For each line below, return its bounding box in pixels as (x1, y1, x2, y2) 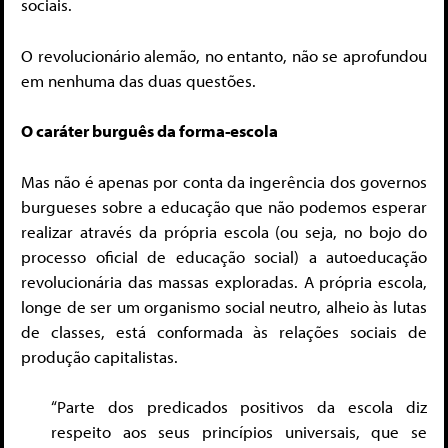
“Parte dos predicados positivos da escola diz (51, 396, 427, 418)
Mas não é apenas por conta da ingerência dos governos (21, 170, 427, 192)
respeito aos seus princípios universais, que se (51, 421, 427, 443)
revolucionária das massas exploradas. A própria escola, (21, 270, 427, 292)
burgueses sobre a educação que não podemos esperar (21, 195, 427, 217)
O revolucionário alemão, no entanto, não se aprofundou (21, 44, 427, 66)
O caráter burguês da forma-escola (21, 120, 278, 142)
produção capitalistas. (21, 345, 178, 367)
